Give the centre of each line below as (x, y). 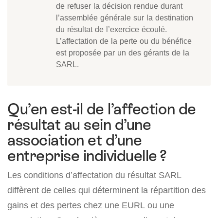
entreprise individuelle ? (87, 156)
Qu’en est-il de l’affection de (102, 109)
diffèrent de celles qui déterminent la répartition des (107, 190)
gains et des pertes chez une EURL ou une (91, 205)
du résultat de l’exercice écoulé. (111, 29)
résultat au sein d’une (79, 125)
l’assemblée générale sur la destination (125, 18)
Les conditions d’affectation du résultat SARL (94, 175)
